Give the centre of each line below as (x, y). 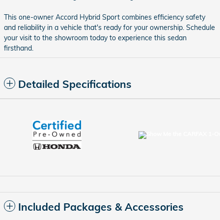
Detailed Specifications (75, 84)
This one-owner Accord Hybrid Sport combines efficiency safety (105, 17)
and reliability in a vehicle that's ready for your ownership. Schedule (110, 28)
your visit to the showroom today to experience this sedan (95, 38)
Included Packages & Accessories (101, 207)
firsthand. (19, 48)
